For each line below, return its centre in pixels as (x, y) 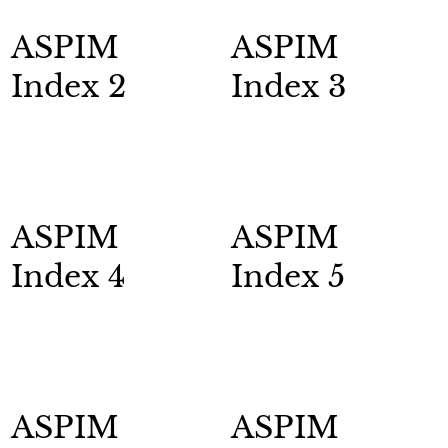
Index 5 (288, 276)
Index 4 (68, 276)
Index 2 (68, 87)
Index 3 (289, 87)
